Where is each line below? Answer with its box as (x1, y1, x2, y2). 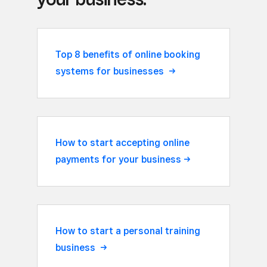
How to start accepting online (55, 136, 190, 148)
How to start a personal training (55, 225, 200, 237)
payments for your (55, 153, 141, 165)
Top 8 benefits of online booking (55, 48, 200, 60)
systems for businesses (55, 65, 166, 77)
